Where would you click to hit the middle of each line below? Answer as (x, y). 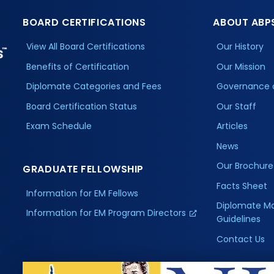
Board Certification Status (82, 106)
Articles (232, 126)
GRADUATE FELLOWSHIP (83, 169)
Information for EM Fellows (83, 193)
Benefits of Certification (78, 66)
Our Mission (241, 66)
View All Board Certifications (86, 47)
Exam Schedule (59, 126)
